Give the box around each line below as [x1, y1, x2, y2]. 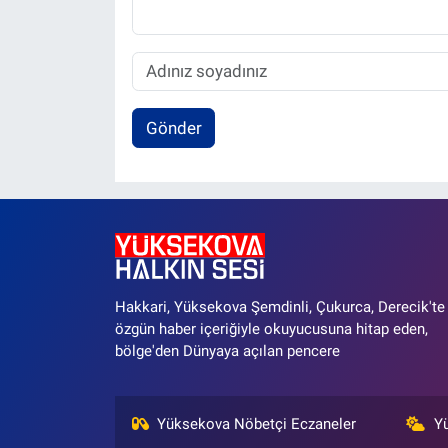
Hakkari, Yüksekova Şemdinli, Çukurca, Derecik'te [114, 298, 445, 317]
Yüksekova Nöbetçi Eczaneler [157, 415, 357, 434]
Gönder [145, 117, 202, 138]
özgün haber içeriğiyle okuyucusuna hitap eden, [114, 320, 428, 339]
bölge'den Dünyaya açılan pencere [114, 342, 340, 361]
